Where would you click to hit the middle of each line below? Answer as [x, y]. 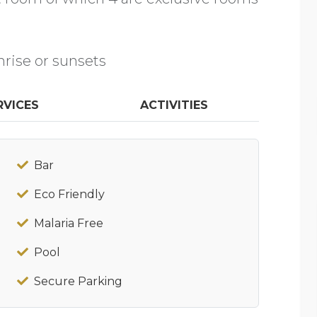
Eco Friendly [69, 194]
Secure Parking [78, 281]
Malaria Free [69, 223]
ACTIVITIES [174, 105]
